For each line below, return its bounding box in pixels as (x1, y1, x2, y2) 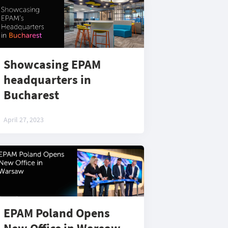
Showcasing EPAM (4, 56, 101, 72)
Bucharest (4, 87, 59, 103)
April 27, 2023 (4, 115, 44, 124)
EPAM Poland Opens (4, 205, 110, 221)
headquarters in (4, 72, 91, 88)
